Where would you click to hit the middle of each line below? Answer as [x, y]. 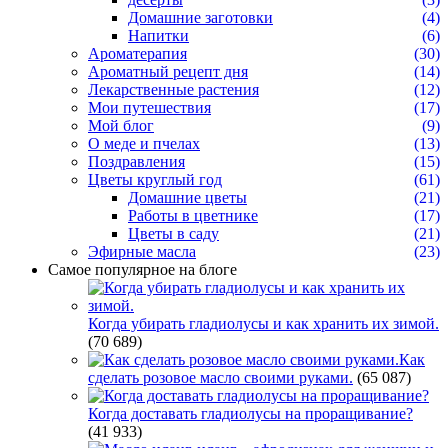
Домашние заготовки [200, 17]
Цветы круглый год [155, 179]
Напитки [158, 35]
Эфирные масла [142, 251]
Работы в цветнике [193, 215]
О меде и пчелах [144, 143]
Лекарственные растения [173, 89]
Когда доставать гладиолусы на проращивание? [250, 413]
